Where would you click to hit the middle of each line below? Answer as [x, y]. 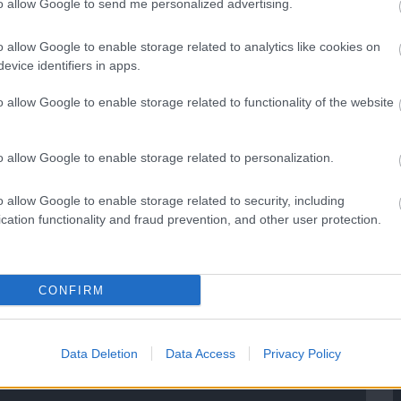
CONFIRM [71, 290]
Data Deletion [99, 354]
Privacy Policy [302, 354]
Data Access [200, 354]
